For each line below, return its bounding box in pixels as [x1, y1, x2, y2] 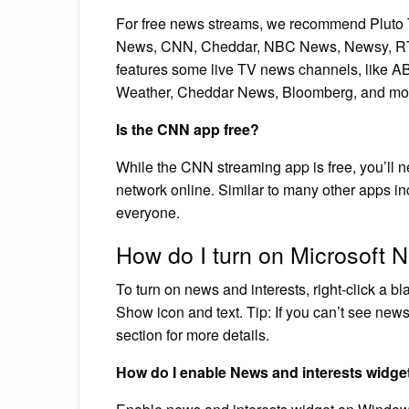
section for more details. [116, 323, 269, 345]
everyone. [116, 201, 180, 223]
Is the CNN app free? [116, 118, 259, 140]
